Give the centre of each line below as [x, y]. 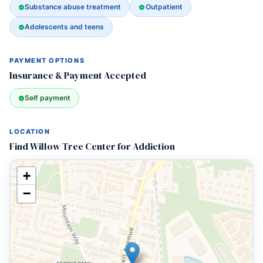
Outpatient [164, 7]
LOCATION [30, 131]
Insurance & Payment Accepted [78, 75]
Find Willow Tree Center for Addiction [92, 146]
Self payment [48, 98]
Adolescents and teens [65, 27]
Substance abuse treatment [73, 7]
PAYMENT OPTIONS [47, 60]
